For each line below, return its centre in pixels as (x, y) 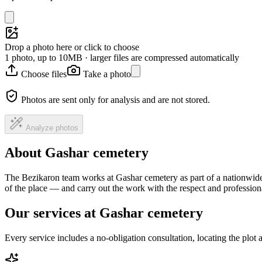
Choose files (44, 74)
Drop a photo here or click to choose (72, 47)
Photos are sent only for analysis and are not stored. (116, 99)
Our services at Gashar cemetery (104, 213)
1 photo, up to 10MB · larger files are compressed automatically (122, 57)
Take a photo (107, 74)
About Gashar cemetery (77, 153)
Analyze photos (52, 127)
